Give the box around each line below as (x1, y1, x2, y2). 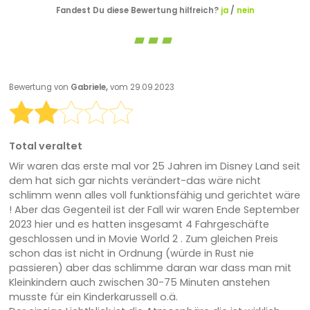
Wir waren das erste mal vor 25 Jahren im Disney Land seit (8, 159, 300, 174)
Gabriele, (70, 81, 110, 93)
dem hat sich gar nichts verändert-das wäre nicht (8, 174, 261, 188)
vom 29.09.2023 (109, 81, 174, 93)
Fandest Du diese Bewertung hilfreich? (55, 5, 221, 17)
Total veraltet (8, 139, 82, 154)
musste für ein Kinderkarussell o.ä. (8, 290, 178, 304)
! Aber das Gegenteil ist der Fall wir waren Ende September (8, 203, 300, 217)
